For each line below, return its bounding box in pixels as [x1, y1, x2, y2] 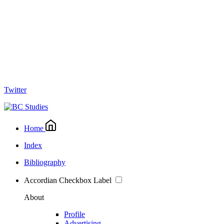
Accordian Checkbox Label [24, 176, 111, 185]
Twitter [4, 85, 26, 94]
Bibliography [24, 158, 65, 167]
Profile [64, 210, 85, 219]
